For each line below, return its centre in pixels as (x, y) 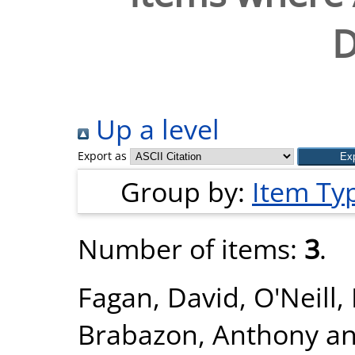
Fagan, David (158, 297)
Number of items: (191, 248)
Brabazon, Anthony (198, 334)
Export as (102, 156)
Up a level (154, 129)
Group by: (186, 191)
